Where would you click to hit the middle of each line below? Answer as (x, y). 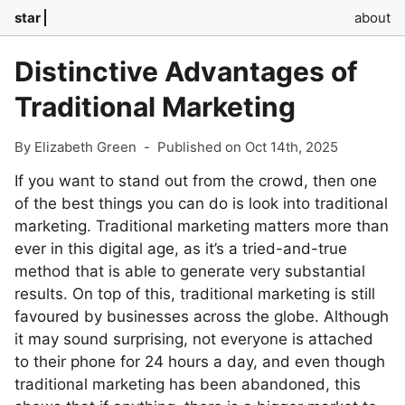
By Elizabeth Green (75, 147)
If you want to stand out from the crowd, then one (196, 181)
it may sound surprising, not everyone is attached (194, 339)
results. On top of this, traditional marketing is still (195, 294)
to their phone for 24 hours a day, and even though (200, 362)
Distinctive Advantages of (186, 71)
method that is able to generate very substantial (190, 271)
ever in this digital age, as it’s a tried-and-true (181, 249)
